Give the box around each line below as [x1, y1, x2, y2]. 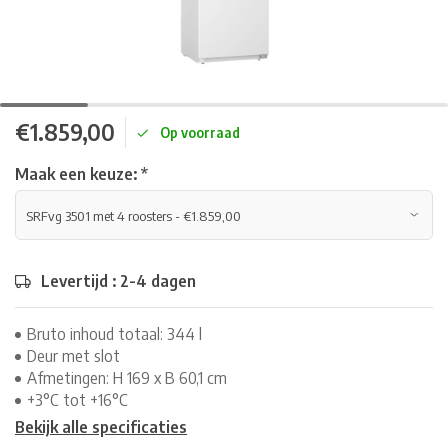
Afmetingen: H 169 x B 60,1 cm [27, 368, 227, 388]
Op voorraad [160, 124, 240, 141]
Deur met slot [27, 346, 120, 366]
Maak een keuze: [15, 164, 141, 184]
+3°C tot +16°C [27, 390, 128, 410]
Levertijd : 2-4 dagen [41, 271, 196, 291]
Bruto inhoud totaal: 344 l [27, 324, 202, 344]
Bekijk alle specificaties [15, 417, 187, 437]
